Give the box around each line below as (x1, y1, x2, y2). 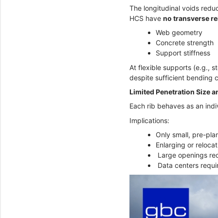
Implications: (129, 116, 171, 125)
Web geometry (156, 28, 202, 37)
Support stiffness (156, 49, 212, 57)
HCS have (129, 14, 163, 22)
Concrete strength (156, 38, 216, 47)
